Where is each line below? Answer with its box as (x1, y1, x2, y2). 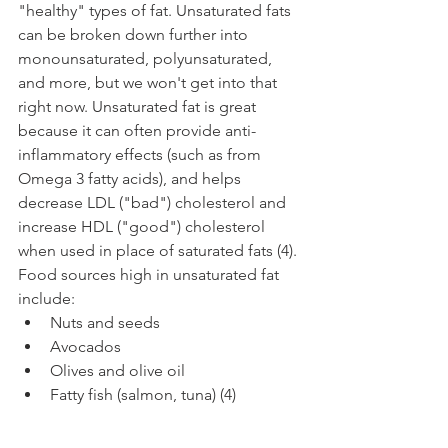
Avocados (50, 336, 121, 356)
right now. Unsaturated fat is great (18, 96, 260, 116)
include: (18, 288, 75, 308)
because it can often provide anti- (18, 120, 256, 140)
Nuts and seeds (50, 312, 160, 332)
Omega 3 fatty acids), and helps (18, 168, 245, 188)
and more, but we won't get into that (18, 72, 281, 92)
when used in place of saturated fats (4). (18, 240, 301, 260)
